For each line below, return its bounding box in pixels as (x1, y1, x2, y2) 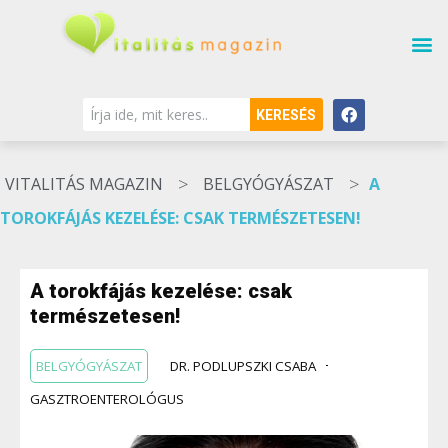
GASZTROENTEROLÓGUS (30, 389, 184, 408)
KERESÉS (256, 106, 317, 123)
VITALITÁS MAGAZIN (5, 173, 163, 196)
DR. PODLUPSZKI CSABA (170, 356, 316, 375)
